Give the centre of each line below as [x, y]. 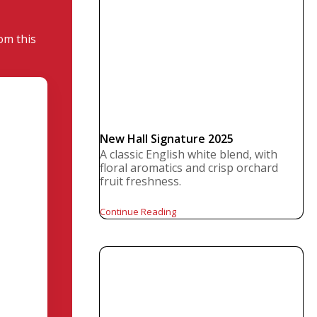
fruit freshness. [141, 181]
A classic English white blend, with [189, 154]
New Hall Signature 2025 [167, 139]
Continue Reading [138, 212]
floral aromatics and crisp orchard [189, 168]
